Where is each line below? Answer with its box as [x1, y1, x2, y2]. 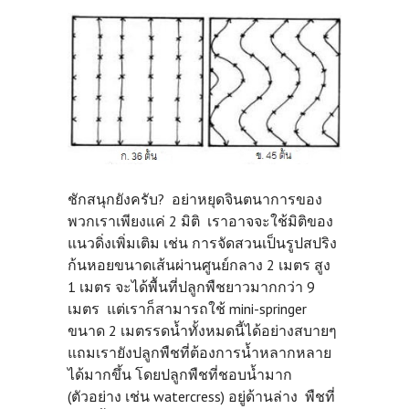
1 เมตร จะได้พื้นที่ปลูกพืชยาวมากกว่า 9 [68, 278, 315, 297]
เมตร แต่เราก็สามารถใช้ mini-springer [68, 299, 307, 319]
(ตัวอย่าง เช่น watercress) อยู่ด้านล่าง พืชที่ [68, 387, 335, 406]
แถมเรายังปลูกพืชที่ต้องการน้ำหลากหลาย [68, 343, 331, 362]
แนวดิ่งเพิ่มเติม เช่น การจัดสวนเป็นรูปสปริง [68, 234, 337, 253]
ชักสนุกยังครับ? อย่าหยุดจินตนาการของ [68, 190, 322, 209]
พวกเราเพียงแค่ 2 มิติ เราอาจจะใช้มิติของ [68, 212, 333, 231]
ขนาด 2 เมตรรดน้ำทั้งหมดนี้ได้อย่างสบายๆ [68, 321, 337, 341]
